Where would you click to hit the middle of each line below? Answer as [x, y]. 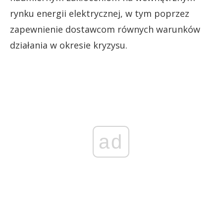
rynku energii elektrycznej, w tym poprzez [100, 13]
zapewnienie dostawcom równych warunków [105, 29]
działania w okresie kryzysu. [69, 45]
